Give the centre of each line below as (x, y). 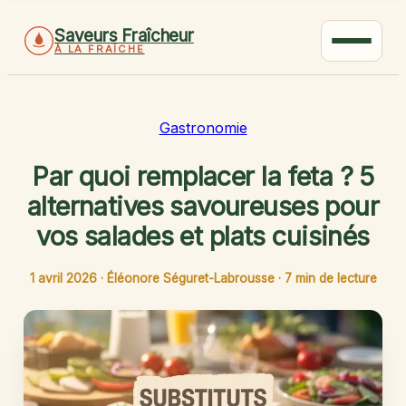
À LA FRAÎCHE (100, 49)
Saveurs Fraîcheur (124, 36)
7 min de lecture (330, 278)
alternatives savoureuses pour (203, 206)
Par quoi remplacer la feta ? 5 (203, 176)
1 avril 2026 (63, 278)
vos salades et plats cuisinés (203, 236)
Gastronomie (203, 128)
